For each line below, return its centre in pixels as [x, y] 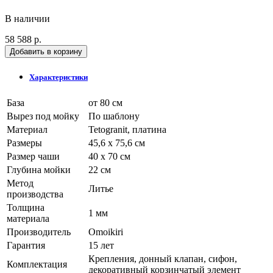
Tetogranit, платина [127, 130]
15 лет [101, 246]
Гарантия [26, 246]
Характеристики [58, 77]
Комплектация [37, 264]
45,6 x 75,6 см [117, 143]
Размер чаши [33, 157]
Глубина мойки [39, 170]
